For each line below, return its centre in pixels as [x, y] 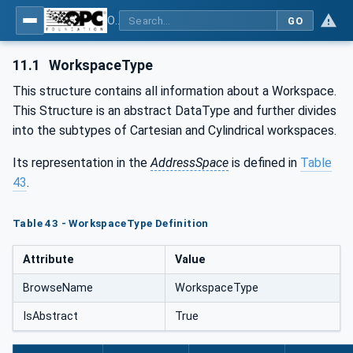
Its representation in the [82, 162]
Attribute [48, 259]
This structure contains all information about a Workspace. [175, 91]
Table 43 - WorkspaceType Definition [111, 223]
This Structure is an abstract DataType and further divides [175, 110]
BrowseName [58, 288]
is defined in [264, 162]
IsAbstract [50, 316]
